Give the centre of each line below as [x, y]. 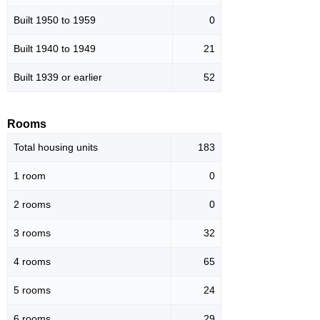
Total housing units [56, 147]
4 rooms [32, 262]
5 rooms [32, 290]
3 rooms [32, 233]
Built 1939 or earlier [58, 77]
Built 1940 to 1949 [55, 49]
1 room [30, 176]
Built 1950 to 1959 [55, 20]
